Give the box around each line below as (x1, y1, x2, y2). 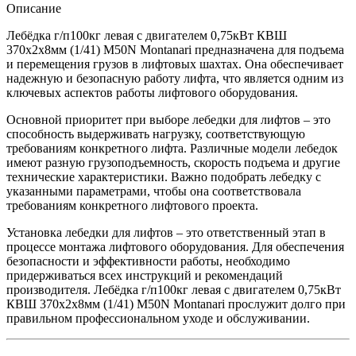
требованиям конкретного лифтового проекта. (6, 198, 258, 212)
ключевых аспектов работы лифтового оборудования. (6, 85, 298, 99)
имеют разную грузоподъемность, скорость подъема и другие (6, 155, 340, 169)
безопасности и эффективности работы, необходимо (6, 253, 290, 268)
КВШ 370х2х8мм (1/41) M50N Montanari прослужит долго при (6, 296, 346, 311)
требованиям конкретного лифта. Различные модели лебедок (6, 141, 338, 155)
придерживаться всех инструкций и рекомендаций (6, 268, 283, 282)
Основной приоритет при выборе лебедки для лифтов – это (6, 112, 331, 126)
